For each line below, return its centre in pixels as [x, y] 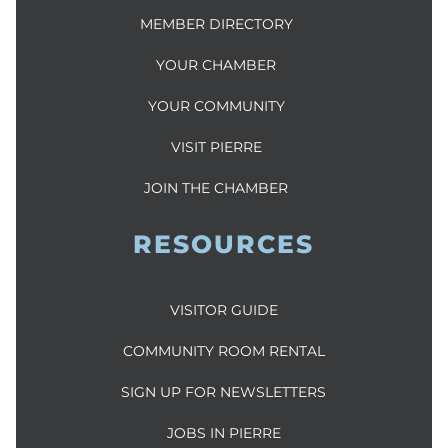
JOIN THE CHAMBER [216, 188]
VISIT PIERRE [216, 147]
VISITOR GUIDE [223, 310]
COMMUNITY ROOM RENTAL [223, 351]
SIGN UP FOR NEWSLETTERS [224, 392]
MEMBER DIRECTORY [216, 24]
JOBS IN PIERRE [223, 433]
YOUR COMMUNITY [216, 106]
